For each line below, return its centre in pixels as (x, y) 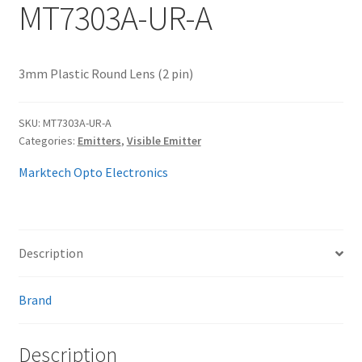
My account (296, 24)
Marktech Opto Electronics (93, 173)
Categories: (48, 141)
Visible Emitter (164, 141)
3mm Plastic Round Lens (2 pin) (105, 73)
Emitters (99, 141)
